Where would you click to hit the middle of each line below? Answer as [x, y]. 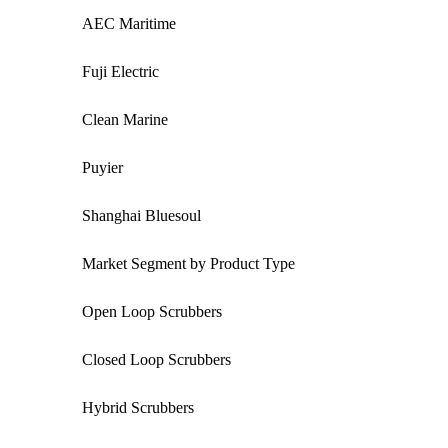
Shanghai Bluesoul [141, 215]
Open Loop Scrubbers [152, 311]
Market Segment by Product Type [188, 263]
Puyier [102, 167]
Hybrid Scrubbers [138, 407]
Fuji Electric [120, 71]
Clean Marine [125, 119]
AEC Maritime [129, 23]
